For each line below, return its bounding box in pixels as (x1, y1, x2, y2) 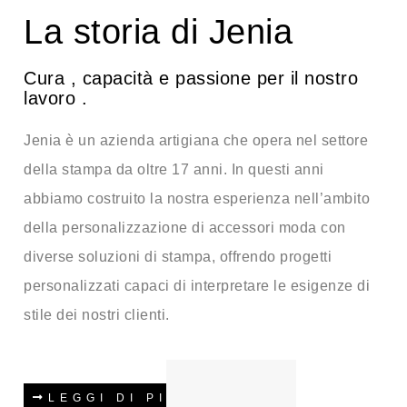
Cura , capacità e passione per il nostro (24, 67, 358, 88)
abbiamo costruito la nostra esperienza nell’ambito (24, 190, 370, 206)
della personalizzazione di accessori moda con (24, 219, 346, 235)
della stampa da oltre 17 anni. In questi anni (24, 161, 324, 177)
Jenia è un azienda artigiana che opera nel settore (24, 132, 368, 148)
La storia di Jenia (24, 12, 293, 51)
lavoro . (24, 87, 87, 108)
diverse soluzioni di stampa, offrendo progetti (24, 248, 332, 264)
